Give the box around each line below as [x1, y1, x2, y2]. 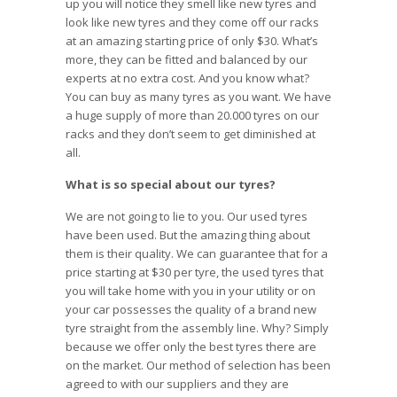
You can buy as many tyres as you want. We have [66, 89, 331, 105]
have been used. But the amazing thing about [66, 227, 310, 243]
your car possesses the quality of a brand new [66, 301, 316, 317]
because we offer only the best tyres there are [66, 339, 316, 354]
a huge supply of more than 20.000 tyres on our [66, 107, 319, 123]
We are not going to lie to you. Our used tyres [66, 208, 307, 224]
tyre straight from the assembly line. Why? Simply [66, 320, 329, 336]
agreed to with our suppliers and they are [66, 376, 289, 392]
